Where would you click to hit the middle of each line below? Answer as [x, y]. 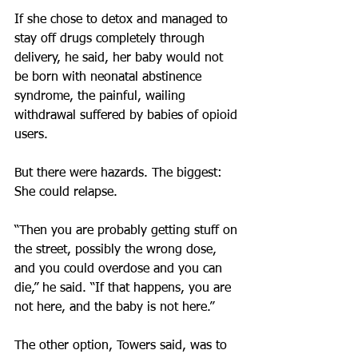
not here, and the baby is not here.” [114, 308]
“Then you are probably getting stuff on [128, 231]
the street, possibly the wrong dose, [117, 250]
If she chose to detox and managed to [123, 20]
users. [31, 135]
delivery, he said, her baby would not [121, 58]
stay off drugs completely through [111, 39]
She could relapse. [66, 193]
